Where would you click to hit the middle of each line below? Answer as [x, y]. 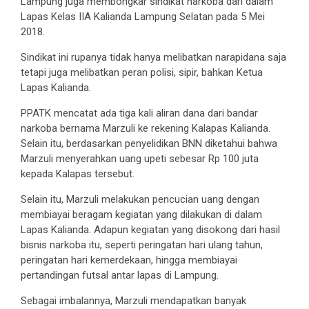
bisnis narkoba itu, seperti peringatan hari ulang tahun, [142, 245]
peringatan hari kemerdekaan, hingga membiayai [129, 260]
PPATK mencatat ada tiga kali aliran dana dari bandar [139, 113]
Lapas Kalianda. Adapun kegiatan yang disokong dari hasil [150, 229]
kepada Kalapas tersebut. [78, 173]
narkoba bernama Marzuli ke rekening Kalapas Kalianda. [146, 128]
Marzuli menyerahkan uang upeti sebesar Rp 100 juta [140, 158]
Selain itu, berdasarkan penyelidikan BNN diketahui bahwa [149, 143]
